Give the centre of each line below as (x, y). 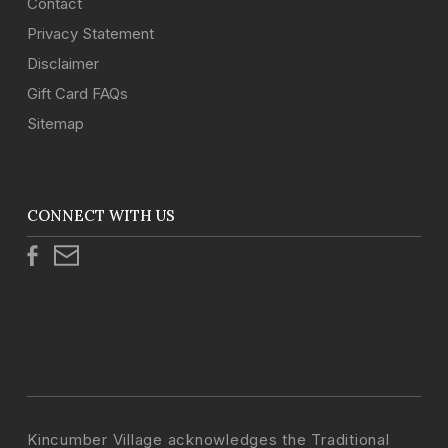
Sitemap (55, 124)
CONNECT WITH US (101, 216)
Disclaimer (63, 64)
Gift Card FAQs (77, 94)
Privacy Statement (90, 34)
